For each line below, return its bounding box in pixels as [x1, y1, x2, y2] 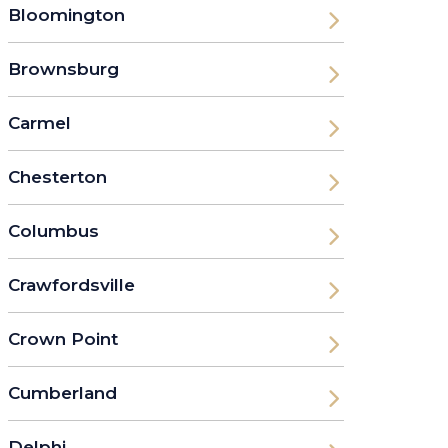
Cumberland [8, 382, 117, 403]
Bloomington [8, 4, 125, 25]
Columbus [8, 220, 99, 241]
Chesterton [8, 166, 107, 187]
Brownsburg [8, 58, 119, 79]
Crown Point [8, 328, 118, 349]
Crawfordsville [8, 274, 135, 295]
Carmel [8, 112, 71, 133]
